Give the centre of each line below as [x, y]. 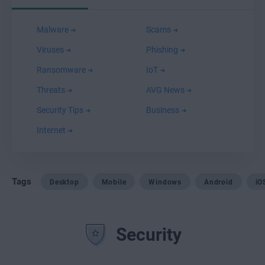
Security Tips [61, 110]
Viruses [51, 50]
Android [219, 182]
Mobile [114, 182]
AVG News [166, 90]
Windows [165, 182]
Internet [52, 130]
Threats [52, 90]
